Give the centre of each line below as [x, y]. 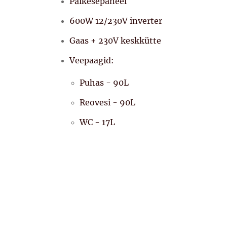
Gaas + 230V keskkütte [115, 40]
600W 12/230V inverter [116, 21]
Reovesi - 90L [107, 102]
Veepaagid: [92, 60]
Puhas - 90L [104, 82]
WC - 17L [97, 122]
